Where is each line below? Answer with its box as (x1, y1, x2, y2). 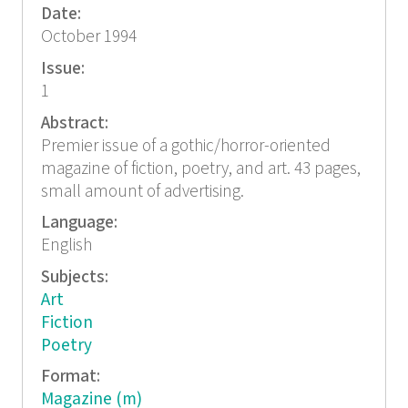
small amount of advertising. (40, 179, 244, 203)
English (40, 234, 92, 258)
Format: (40, 365, 104, 389)
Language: (40, 211, 121, 235)
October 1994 (40, 25, 137, 49)
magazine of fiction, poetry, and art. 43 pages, (40, 157, 361, 180)
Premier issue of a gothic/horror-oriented (40, 134, 331, 158)
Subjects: (40, 265, 112, 289)
